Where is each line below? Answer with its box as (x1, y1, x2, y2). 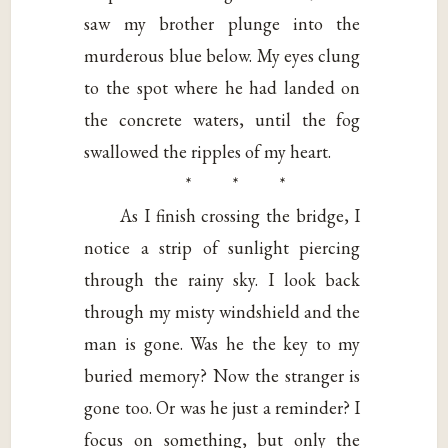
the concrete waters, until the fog (84, 107, 361, 131)
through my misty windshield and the (84, 299, 361, 323)
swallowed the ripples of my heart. (84, 139, 332, 163)
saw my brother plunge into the (84, 11, 361, 35)
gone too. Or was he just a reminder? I (84, 395, 361, 419)
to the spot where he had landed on (84, 75, 361, 99)
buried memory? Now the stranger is (84, 363, 361, 387)
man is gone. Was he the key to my (84, 331, 361, 355)
